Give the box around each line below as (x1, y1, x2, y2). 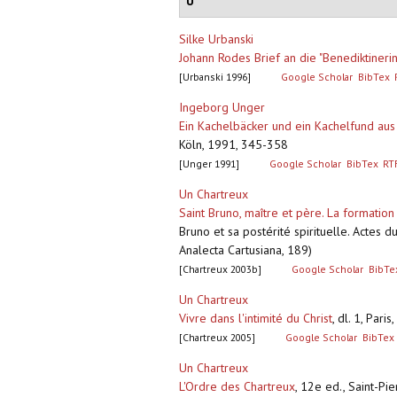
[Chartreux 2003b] (179, 262, 261, 276)
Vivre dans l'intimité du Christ (179, 310, 332, 327)
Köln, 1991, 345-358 (179, 136, 288, 153)
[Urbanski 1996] (179, 70, 251, 84)
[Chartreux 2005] (179, 331, 255, 345)
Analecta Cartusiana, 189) (179, 242, 312, 259)
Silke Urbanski (179, 31, 253, 48)
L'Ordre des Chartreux (179, 378, 295, 395)
